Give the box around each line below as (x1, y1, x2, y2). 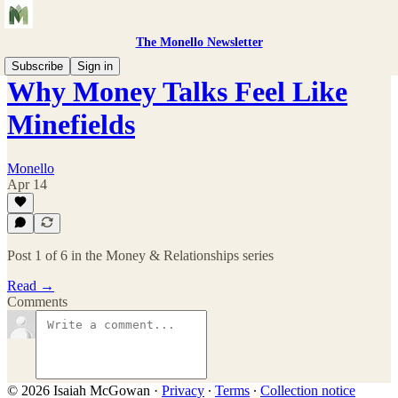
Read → (7, 278, 54, 293)
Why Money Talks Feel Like (7, 76, 347, 108)
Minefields (7, 108, 135, 141)
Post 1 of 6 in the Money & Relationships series (7, 248, 274, 263)
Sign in (77, 60, 113, 73)
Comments (7, 294, 68, 309)
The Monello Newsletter (135, 36, 263, 49)
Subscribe (12, 60, 63, 73)
